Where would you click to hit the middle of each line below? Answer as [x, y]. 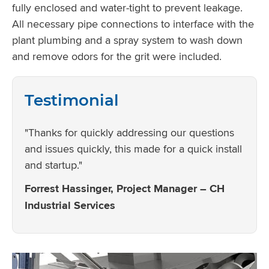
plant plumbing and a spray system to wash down [127, 40]
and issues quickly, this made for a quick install [133, 149]
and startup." [53, 165]
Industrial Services [70, 206]
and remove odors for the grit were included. [117, 56]
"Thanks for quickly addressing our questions [129, 133]
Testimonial [72, 101]
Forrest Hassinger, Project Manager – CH [125, 189]
